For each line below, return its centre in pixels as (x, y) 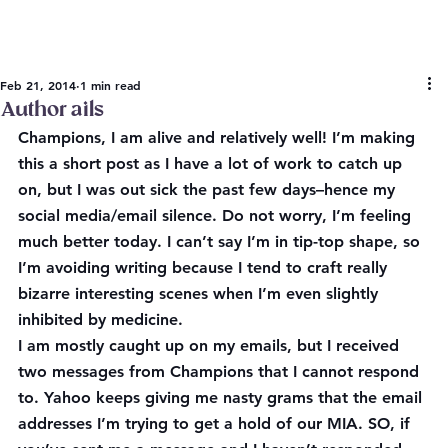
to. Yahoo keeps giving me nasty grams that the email (222, 397)
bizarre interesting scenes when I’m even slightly (200, 293)
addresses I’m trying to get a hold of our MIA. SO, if (216, 423)
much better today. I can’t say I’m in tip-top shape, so (221, 241)
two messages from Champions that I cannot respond (221, 371)
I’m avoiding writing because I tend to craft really (205, 267)
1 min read (110, 84)
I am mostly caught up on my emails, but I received (211, 345)
